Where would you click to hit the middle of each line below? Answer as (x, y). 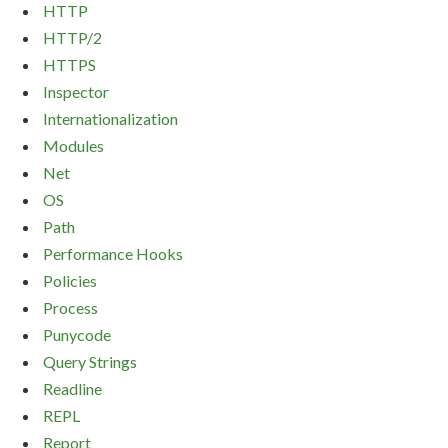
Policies (70, 281)
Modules (73, 146)
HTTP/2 (72, 38)
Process (70, 308)
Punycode (77, 335)
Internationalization (110, 119)
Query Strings (90, 362)
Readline (72, 389)
